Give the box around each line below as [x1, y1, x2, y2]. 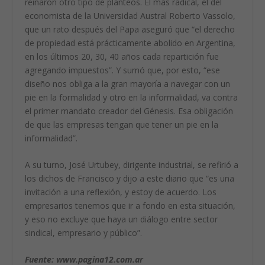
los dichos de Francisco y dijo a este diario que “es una [25, 172, 235, 184]
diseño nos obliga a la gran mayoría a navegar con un [25, 77, 231, 89]
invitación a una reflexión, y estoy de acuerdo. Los [25, 186, 217, 198]
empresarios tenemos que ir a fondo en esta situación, [25, 199, 236, 211]
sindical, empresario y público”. [25, 227, 143, 238]
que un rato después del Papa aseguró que [25, 23, 192, 35]
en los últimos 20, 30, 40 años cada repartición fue [25, 50, 219, 62]
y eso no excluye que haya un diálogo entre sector [25, 213, 218, 225]
